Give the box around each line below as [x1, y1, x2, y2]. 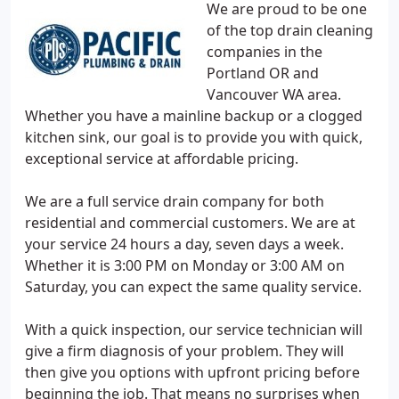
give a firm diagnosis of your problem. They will [25, 341, 344, 361]
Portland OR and [207, 63, 319, 83]
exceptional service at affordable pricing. [25, 149, 298, 168]
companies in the [207, 42, 322, 61]
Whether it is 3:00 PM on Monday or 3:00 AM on [25, 256, 345, 275]
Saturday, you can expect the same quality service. [25, 277, 362, 297]
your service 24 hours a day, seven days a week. [25, 234, 344, 254]
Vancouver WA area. [207, 85, 341, 104]
